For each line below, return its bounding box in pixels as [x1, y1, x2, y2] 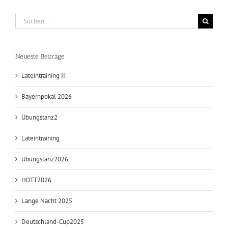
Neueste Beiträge [15, 52, 65, 61]
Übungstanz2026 [21, 154, 68, 163]
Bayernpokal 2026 [21, 92, 72, 101]
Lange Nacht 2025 [21, 196, 72, 205]
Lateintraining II [21, 71, 65, 80]
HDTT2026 [21, 175, 51, 184]
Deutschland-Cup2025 [21, 217, 84, 226]
